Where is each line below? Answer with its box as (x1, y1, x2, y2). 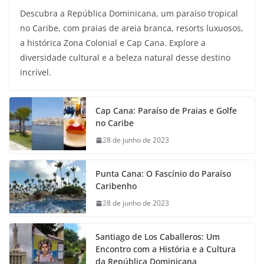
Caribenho (95, 180, 137, 192)
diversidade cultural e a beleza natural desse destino (20, 52, 230, 64)
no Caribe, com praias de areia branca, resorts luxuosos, (20, 22, 243, 34)
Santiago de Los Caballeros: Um (95, 231, 220, 243)
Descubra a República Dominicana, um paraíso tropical (20, 8, 238, 19)
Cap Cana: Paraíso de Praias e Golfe (95, 105, 237, 117)
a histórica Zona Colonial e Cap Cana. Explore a (20, 37, 206, 49)
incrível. (20, 67, 51, 78)
